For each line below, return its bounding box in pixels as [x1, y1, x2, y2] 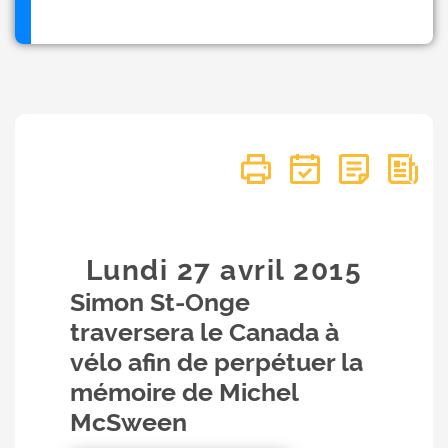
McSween [70, 407, 187, 437]
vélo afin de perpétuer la [70, 347, 363, 377]
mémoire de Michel [70, 377, 298, 407]
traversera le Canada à [70, 317, 339, 347]
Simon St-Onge [70, 287, 250, 317]
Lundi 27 [85, 254, 221, 287]
